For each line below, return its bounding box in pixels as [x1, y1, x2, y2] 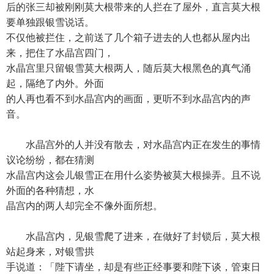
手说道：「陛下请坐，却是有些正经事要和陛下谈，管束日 [6, 262, 261, 272]
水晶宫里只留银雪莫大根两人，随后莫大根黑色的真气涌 [6, 63, 251, 73]
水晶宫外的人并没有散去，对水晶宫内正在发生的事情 [6, 139, 261, 150]
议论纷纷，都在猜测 [6, 155, 94, 165]
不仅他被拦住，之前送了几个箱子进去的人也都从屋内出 [6, 32, 251, 43]
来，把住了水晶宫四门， [6, 48, 114, 58]
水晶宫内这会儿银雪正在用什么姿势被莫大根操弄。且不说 [6, 170, 261, 180]
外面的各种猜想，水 [6, 185, 94, 196]
